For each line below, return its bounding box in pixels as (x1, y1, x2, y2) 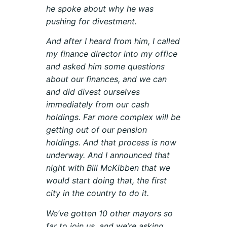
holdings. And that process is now (46, 137, 177, 148)
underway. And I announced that (46, 150, 170, 161)
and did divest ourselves (46, 87, 140, 97)
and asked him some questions (46, 61, 165, 72)
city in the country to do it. (46, 188, 149, 199)
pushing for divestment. (46, 16, 137, 27)
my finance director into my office (46, 49, 178, 59)
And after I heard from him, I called (46, 36, 180, 47)
